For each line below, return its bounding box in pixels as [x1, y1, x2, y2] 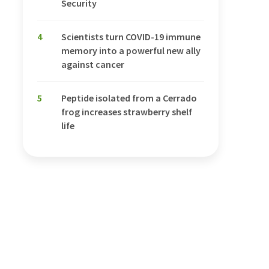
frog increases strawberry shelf [61, 105, 192, 118]
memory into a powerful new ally [61, 44, 201, 56]
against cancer [61, 58, 124, 70]
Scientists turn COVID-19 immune [61, 30, 201, 43]
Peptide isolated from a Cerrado [61, 91, 197, 104]
